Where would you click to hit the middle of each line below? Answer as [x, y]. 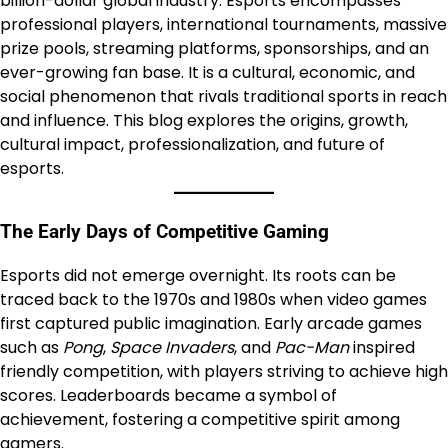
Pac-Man [312, 348]
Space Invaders [172, 348]
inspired [382, 348]
